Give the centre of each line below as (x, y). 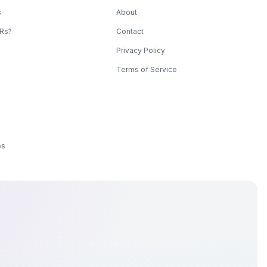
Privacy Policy (141, 50)
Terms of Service (147, 69)
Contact (130, 31)
